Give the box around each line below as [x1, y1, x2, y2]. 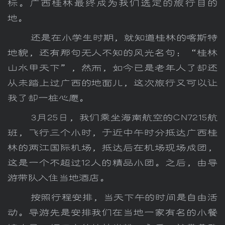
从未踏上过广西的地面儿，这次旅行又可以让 [8, 77, 217, 89]
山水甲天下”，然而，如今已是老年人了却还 [8, 62, 217, 74]
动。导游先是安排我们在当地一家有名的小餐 [8, 207, 217, 218]
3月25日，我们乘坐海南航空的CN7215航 [8, 112, 217, 124]
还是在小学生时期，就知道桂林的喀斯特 [8, 32, 217, 44]
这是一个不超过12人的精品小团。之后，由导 [8, 157, 217, 169]
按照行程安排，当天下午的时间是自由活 [8, 192, 217, 203]
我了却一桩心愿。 [8, 92, 89, 104]
